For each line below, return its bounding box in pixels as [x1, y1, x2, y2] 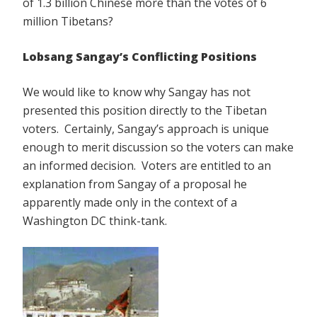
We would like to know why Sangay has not [23, 84, 250, 100]
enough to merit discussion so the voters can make [23, 139, 294, 156]
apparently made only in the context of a [23, 195, 237, 211]
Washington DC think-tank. [23, 213, 167, 229]
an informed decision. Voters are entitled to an [23, 158, 271, 174]
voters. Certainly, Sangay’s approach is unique [23, 121, 269, 137]
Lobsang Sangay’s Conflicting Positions [23, 49, 257, 65]
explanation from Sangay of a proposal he [23, 176, 247, 192]
